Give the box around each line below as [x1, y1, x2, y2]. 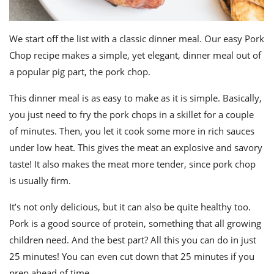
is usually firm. [9, 174, 71, 187]
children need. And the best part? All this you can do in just [9, 234, 256, 246]
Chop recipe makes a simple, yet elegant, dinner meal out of [9, 49, 261, 62]
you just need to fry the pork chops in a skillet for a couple [9, 108, 254, 121]
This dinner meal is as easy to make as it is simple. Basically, [9, 92, 262, 105]
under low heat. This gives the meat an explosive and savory [9, 141, 262, 154]
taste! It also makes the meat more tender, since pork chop [9, 158, 256, 171]
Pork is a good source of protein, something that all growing [9, 217, 261, 230]
